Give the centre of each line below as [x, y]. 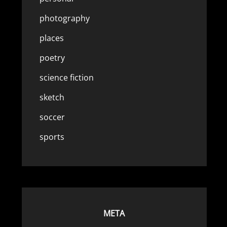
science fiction [66, 78]
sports [52, 137]
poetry [52, 58]
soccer [52, 117]
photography [64, 18]
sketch [52, 97]
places [51, 38]
